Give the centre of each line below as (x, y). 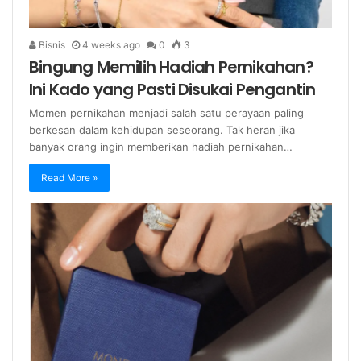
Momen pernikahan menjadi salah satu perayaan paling (166, 113)
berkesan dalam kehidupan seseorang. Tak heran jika (162, 130)
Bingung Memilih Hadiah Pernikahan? (171, 67)
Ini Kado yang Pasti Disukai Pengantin (172, 90)
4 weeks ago (111, 45)
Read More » (69, 178)
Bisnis (51, 45)
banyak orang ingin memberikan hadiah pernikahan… (161, 147)
